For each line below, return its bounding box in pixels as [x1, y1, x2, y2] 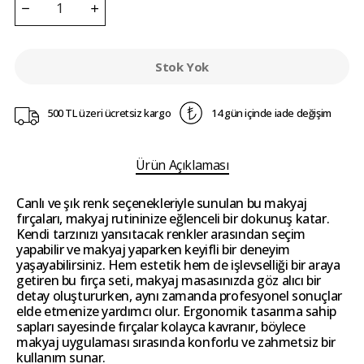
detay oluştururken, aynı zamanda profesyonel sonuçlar [16, 287, 342, 305]
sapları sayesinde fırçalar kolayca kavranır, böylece [16, 318, 305, 336]
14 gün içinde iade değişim [211, 105, 331, 120]
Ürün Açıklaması [135, 156, 229, 175]
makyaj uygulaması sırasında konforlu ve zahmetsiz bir [16, 333, 336, 352]
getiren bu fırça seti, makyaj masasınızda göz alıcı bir [16, 271, 322, 290]
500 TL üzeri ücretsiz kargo [47, 105, 171, 120]
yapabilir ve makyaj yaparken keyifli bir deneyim [16, 240, 290, 259]
